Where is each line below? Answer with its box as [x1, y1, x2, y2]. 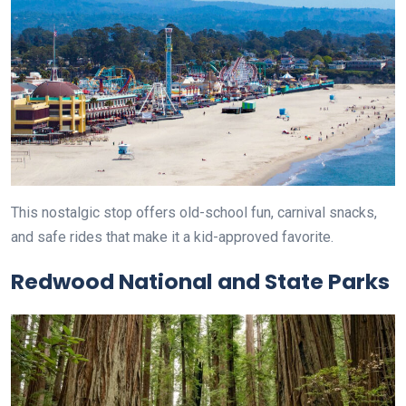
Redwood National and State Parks [11, 266, 390, 296]
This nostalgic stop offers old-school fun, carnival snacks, [11, 203, 377, 221]
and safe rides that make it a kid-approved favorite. [11, 227, 333, 246]
